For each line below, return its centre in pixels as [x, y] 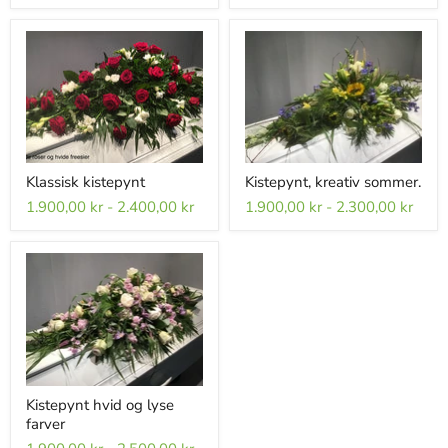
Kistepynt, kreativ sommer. [333, 182]
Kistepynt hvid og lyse [100, 405]
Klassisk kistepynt [85, 182]
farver [45, 424]
